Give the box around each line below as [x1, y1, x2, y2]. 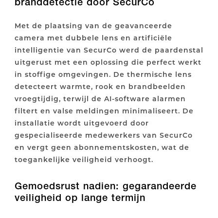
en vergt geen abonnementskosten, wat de [15, 143, 189, 152]
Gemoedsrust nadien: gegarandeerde [15, 180, 197, 192]
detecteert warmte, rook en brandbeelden [15, 82, 186, 91]
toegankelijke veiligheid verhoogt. [15, 155, 153, 164]
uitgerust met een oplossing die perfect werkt [15, 57, 201, 67]
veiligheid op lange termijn [15, 192, 145, 203]
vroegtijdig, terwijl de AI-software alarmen [15, 94, 186, 103]
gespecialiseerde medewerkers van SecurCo [15, 130, 193, 140]
